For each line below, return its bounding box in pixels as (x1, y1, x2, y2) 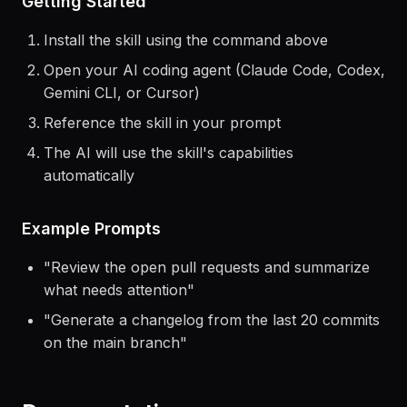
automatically (44, 192, 134, 210)
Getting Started (22, 17, 146, 36)
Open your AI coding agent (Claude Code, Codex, (44, 86, 385, 104)
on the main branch (44, 359, 180, 377)
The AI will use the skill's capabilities (44, 169, 293, 187)
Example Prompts (22, 244, 161, 263)
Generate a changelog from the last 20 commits (51, 336, 380, 354)
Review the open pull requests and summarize (51, 283, 370, 302)
